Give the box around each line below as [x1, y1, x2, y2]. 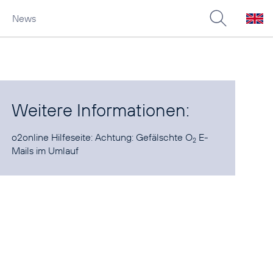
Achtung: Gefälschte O [95, 131, 193, 143]
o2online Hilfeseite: [12, 131, 96, 143]
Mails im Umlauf [12, 144, 79, 157]
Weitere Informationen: [12, 99, 190, 121]
